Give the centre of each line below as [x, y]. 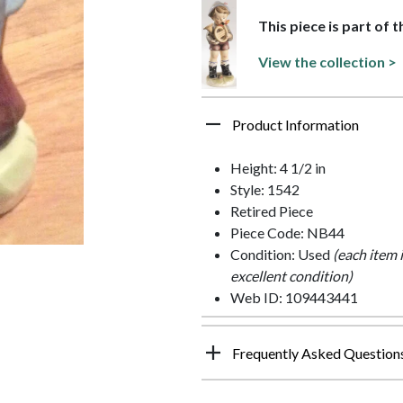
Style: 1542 [265, 189]
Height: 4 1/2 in [278, 168]
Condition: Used [282, 254]
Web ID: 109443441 [294, 297]
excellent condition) [291, 276]
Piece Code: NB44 [287, 233]
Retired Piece [272, 211]
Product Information [296, 125]
